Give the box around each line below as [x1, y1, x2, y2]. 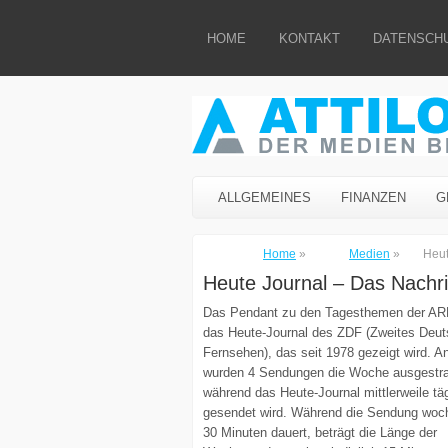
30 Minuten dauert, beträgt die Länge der [203, 425, 437, 440]
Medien [349, 247, 390, 261]
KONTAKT [279, 31, 340, 46]
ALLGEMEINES [218, 190, 311, 205]
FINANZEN [341, 190, 406, 205]
